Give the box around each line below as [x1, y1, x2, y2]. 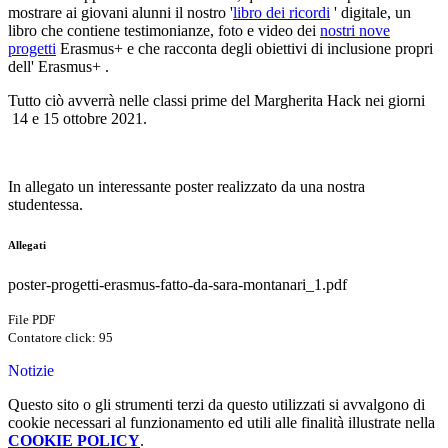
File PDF [8, 312, 55, 328]
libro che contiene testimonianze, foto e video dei [8, 22, 316, 40]
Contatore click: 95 [8, 330, 113, 346]
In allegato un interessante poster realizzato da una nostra [8, 178, 365, 196]
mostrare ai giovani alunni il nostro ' [8, 4, 233, 22]
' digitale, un [334, 4, 411, 22]
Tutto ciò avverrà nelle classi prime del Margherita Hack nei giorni [8, 92, 425, 110]
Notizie [8, 362, 54, 380]
